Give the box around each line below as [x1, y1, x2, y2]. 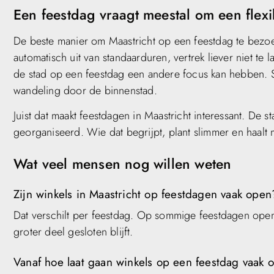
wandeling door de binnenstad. [13, 82, 157, 98]
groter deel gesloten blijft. [13, 224, 133, 240]
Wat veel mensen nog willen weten [13, 154, 232, 175]
